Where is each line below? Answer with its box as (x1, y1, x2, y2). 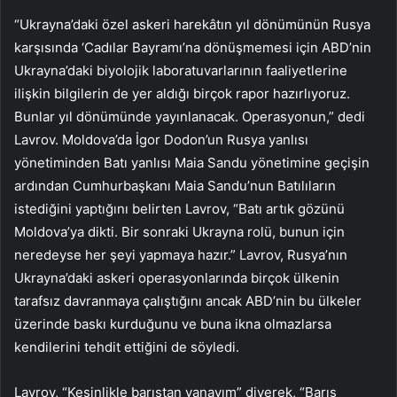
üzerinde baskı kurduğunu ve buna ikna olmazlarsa (14, 315, 331, 332)
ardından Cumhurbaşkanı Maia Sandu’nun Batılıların (14, 176, 336, 194)
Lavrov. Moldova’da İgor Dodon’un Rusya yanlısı (14, 130, 308, 148)
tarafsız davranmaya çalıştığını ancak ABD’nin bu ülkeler (14, 292, 362, 309)
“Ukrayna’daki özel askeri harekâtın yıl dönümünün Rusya (14, 15, 370, 33)
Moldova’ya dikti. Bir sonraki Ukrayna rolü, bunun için (14, 222, 345, 240)
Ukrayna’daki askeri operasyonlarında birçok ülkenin (14, 269, 339, 286)
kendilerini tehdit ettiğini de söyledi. (14, 338, 239, 355)
